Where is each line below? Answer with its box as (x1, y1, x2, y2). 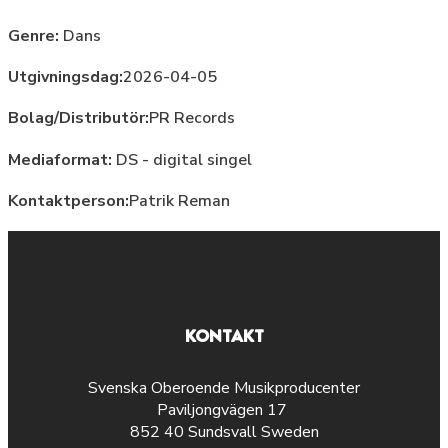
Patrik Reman (129, 189, 230, 212)
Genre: (8, 24, 63, 47)
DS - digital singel (112, 148, 252, 171)
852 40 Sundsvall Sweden (129, 421, 319, 444)
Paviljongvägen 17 (157, 399, 291, 422)
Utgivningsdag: (8, 66, 123, 89)
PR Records (149, 107, 235, 130)
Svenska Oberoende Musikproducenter (88, 377, 360, 400)
